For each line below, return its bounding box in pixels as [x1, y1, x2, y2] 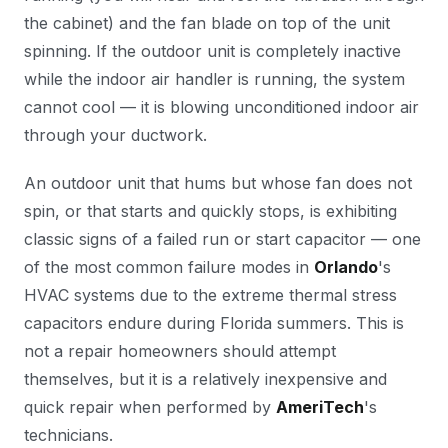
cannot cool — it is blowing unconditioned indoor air [24, 97, 419, 117]
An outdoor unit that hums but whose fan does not [24, 173, 412, 193]
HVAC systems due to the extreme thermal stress [24, 285, 397, 305]
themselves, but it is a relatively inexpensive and [24, 369, 387, 389]
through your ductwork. [24, 125, 207, 145]
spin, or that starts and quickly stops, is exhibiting [24, 201, 397, 221]
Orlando [314, 257, 378, 277]
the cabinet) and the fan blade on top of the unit [24, 13, 390, 33]
